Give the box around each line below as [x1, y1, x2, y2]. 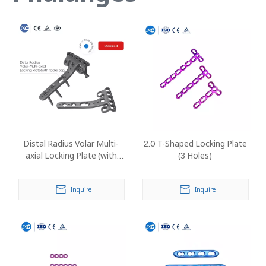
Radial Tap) [50, 161, 92, 173]
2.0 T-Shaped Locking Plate [143, 138, 247, 149]
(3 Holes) [178, 150, 212, 161]
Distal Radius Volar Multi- [23, 138, 119, 149]
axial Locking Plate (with [25, 150, 117, 161]
